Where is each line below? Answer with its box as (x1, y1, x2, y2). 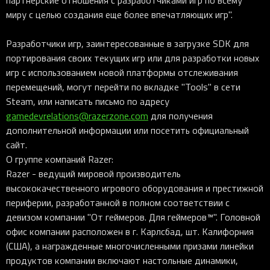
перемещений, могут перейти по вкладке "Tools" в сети (6, 80, 240, 93)
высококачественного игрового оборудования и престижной (6, 181, 263, 195)
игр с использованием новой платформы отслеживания (6, 66, 238, 79)
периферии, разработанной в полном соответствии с (6, 196, 230, 209)
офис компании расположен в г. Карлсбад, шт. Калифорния (6, 225, 254, 238)
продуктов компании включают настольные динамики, (6, 254, 238, 267)
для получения (148, 109, 213, 122)
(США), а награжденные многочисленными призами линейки (6, 239, 254, 253)
